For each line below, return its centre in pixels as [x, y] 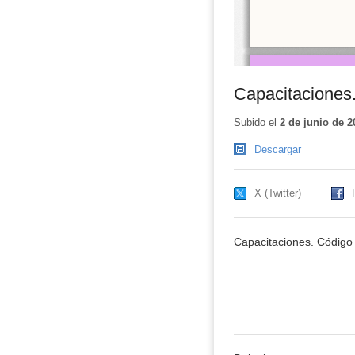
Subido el [256, 123]
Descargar [277, 150]
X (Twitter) [277, 193]
